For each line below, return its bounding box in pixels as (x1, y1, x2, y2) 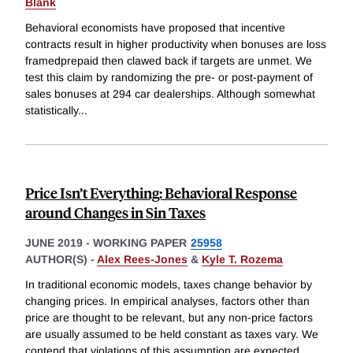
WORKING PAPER (93, 236, 187, 250)
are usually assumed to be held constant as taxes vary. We (25, 327, 318, 340)
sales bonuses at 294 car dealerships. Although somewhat (25, 87, 315, 101)
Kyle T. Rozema (202, 253, 283, 266)
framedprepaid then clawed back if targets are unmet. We (25, 54, 312, 68)
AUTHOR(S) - (25, 253, 97, 266)
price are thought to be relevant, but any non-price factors (25, 310, 313, 324)
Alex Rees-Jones (97, 253, 188, 266)
